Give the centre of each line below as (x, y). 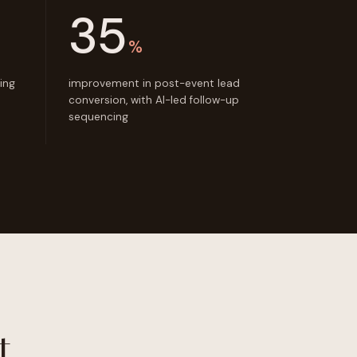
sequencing (98, 117)
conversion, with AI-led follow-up (154, 100)
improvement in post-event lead (154, 83)
